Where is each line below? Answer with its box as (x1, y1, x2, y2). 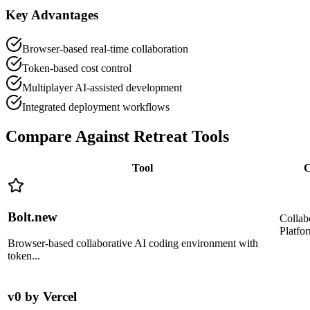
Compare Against (6, 127, 134, 146)
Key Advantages (6, 8, 98, 23)
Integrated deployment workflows (22, 101, 170, 113)
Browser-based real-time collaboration (22, 43, 188, 55)
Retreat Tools (134, 127, 229, 146)
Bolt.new (8, 209, 57, 224)
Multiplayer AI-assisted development (22, 82, 182, 94)
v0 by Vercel (8, 289, 77, 304)
